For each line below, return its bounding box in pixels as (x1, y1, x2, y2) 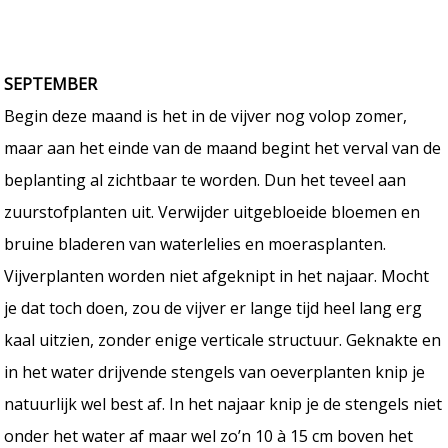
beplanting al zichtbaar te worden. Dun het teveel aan (4, 168, 407, 191)
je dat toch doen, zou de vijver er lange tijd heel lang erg (4, 296, 423, 319)
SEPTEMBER (4, 72, 98, 95)
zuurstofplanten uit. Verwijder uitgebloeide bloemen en (4, 200, 421, 223)
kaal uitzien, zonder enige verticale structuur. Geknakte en (4, 328, 442, 351)
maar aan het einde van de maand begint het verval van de (4, 136, 442, 159)
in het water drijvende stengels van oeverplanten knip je (4, 360, 426, 383)
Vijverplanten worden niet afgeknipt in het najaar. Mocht (4, 264, 430, 287)
